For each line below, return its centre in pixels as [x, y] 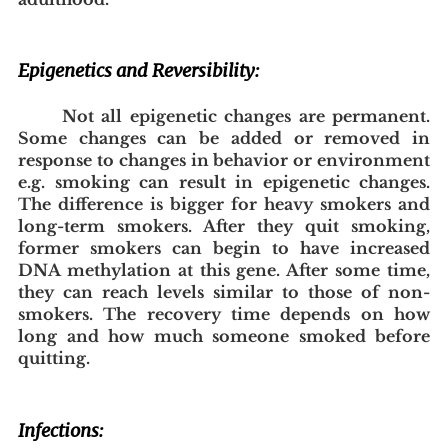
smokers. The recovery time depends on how [224, 313]
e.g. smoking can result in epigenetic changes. [224, 181]
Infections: [61, 430]
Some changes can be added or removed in [224, 137]
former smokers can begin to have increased [224, 247]
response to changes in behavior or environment [224, 159]
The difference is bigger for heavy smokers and [224, 203]
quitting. [54, 357]
